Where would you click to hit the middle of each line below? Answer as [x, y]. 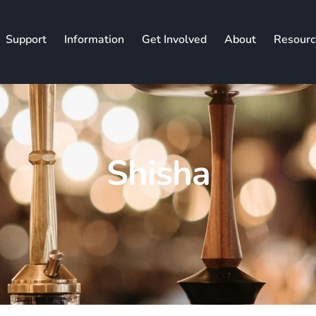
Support [26, 39]
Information [94, 39]
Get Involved [174, 39]
